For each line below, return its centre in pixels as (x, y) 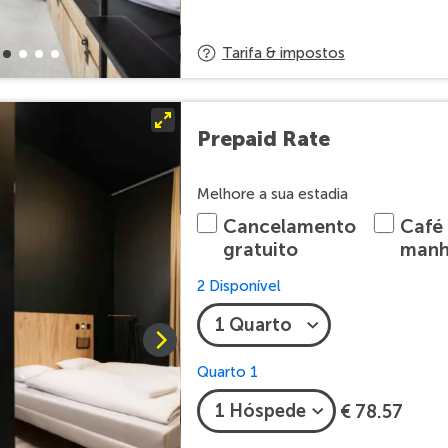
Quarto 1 (227, 372)
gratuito (260, 249)
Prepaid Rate (263, 138)
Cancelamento (289, 226)
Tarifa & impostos (283, 53)
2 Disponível (238, 286)
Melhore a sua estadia (272, 194)
